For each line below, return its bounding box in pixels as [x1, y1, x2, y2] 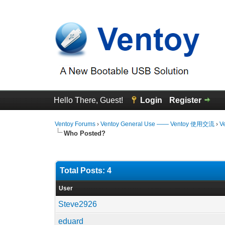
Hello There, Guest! [53, 96, 125, 104]
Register [169, 96, 201, 104]
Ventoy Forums [55, 121, 96, 128]
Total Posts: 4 [60, 166, 112, 175]
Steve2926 [58, 200, 97, 208]
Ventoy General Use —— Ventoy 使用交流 [100, 121, 215, 128]
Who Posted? [64, 130, 106, 137]
